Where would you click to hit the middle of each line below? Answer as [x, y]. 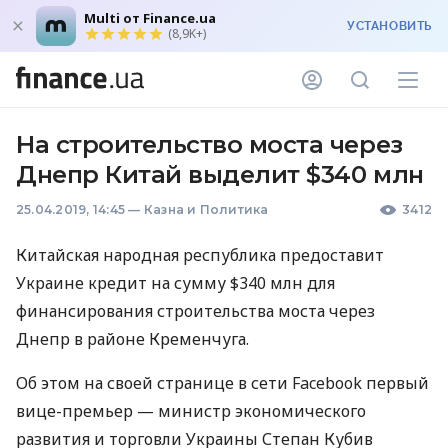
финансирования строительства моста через [195, 311]
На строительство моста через [209, 144]
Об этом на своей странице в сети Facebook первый [222, 383]
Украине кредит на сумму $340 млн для [175, 283]
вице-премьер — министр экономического [191, 411]
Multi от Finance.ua [150, 18]
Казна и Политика [206, 209]
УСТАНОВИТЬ [389, 26]
